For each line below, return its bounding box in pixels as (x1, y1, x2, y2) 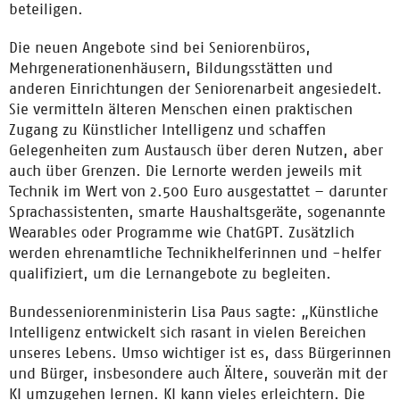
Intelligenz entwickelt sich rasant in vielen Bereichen (9, 323, 366, 341)
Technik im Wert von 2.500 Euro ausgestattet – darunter (9, 182, 387, 200)
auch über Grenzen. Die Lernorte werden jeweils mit (9, 162, 362, 179)
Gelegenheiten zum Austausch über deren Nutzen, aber (9, 141, 383, 159)
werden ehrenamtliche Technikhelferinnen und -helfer (9, 244, 381, 262)
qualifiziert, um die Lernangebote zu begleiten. (9, 264, 336, 282)
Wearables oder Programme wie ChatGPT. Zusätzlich (9, 223, 354, 241)
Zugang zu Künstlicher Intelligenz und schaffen (9, 121, 326, 138)
